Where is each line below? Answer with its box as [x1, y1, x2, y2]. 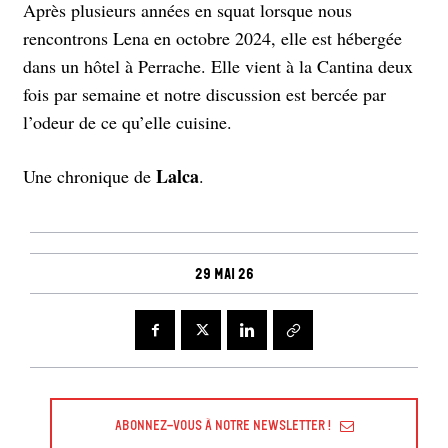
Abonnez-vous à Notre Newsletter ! [114, 416, 331, 434]
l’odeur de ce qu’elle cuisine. [23, 109, 232, 134]
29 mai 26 [194, 265, 254, 284]
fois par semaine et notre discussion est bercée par [23, 81, 386, 106]
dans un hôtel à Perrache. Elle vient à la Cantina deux [23, 53, 413, 78]
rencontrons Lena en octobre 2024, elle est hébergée [23, 25, 402, 50]
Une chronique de [23, 163, 156, 188]
